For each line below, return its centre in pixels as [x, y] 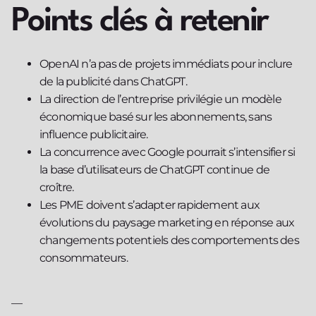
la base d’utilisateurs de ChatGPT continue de [155, 169]
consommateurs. [84, 257]
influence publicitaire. [94, 134]
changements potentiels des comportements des [169, 240]
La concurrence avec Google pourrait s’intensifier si [168, 152]
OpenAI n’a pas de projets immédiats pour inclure [166, 63]
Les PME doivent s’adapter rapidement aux [150, 205]
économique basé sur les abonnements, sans [156, 116]
